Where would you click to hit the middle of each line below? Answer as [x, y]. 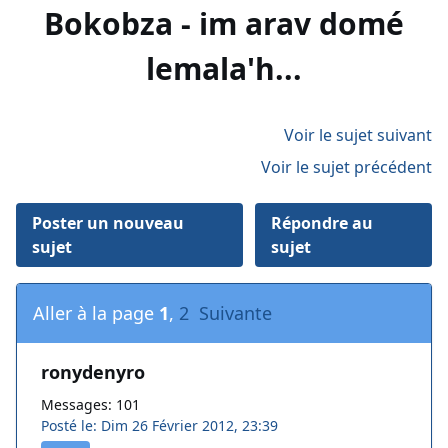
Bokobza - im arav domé [224, 24]
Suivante [235, 313]
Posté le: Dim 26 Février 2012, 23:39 [159, 426]
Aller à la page [96, 313]
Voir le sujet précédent [346, 167]
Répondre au [321, 223]
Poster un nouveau [108, 223]
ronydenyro [93, 372]
